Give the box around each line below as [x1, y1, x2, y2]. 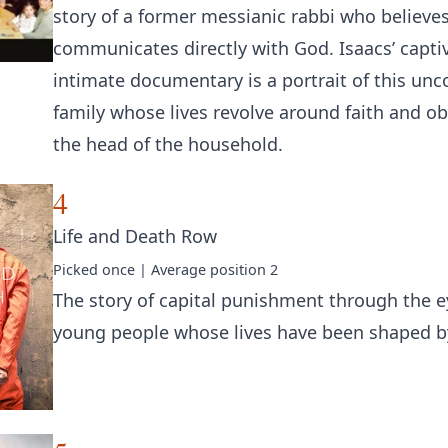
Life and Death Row [53, 224, 217, 248]
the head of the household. [53, 132, 283, 156]
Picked [53, 260, 102, 279]
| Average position [135, 260, 270, 279]
